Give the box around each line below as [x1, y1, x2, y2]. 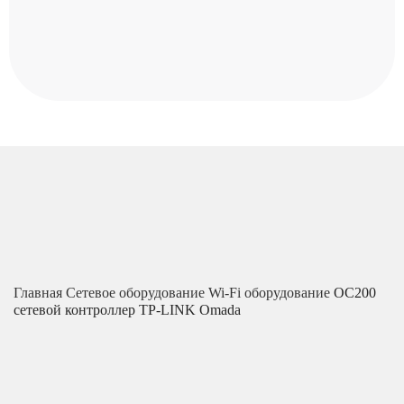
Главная [14, 284, 66, 300]
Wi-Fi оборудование [208, 284, 334, 300]
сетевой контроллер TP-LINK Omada [14, 301, 241, 317]
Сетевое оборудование [66, 284, 208, 300]
